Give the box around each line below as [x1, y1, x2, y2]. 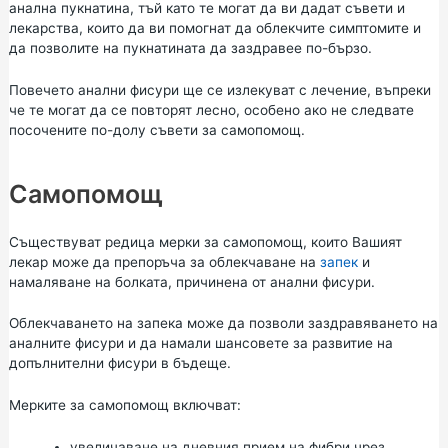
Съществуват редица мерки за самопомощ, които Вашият [8, 233, 402, 250]
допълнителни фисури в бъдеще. [8, 355, 231, 372]
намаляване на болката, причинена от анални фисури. [8, 273, 375, 290]
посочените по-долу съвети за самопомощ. [8, 121, 305, 138]
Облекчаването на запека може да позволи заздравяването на [8, 315, 438, 332]
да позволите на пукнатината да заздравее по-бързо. [8, 39, 372, 56]
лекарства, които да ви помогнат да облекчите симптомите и [8, 19, 421, 36]
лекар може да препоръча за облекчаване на [8, 253, 320, 270]
